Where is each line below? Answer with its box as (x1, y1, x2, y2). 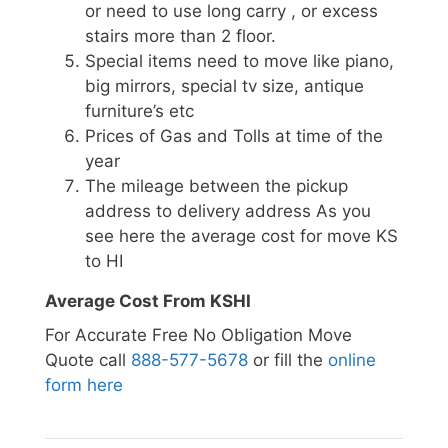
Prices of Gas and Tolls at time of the (85, 126, 383, 147)
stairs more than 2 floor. (85, 26, 276, 47)
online (328, 349, 376, 370)
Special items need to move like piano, (85, 51, 394, 72)
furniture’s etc (85, 101, 194, 122)
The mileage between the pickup (85, 176, 348, 197)
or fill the (248, 349, 328, 370)
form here (45, 374, 123, 395)
